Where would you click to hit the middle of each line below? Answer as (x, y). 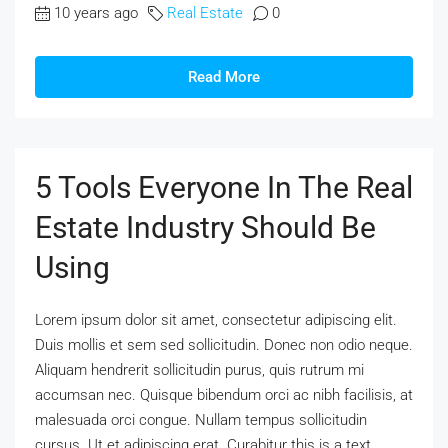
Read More (224, 77)
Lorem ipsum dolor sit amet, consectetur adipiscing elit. (216, 320)
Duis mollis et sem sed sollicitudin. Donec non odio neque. (224, 345)
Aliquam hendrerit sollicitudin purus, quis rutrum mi (199, 370)
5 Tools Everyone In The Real (224, 188)
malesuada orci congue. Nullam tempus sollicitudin (201, 420)
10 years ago (96, 13)
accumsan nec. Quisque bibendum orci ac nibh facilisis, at (224, 395)
